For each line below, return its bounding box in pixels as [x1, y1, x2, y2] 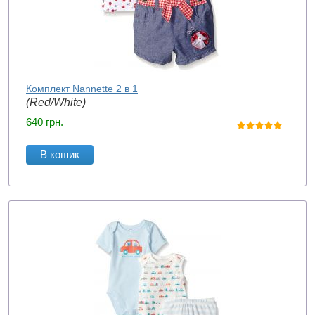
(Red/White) [26, 96, 86, 108]
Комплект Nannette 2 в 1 [26, 83, 138, 94]
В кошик [40, 148, 79, 160]
